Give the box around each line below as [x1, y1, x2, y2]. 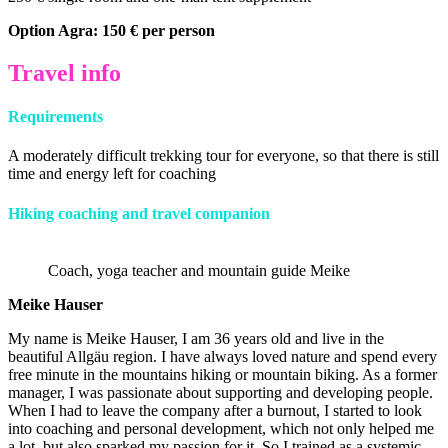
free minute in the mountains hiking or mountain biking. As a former [8, 365, 437, 383]
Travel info [8, 59, 121, 86]
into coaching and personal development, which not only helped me [8, 419, 434, 437]
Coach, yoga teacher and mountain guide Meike [48, 261, 350, 279]
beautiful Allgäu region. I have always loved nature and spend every [8, 347, 437, 365]
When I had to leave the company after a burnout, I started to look [8, 401, 422, 419]
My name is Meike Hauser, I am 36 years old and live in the [8, 329, 384, 347]
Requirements [8, 107, 103, 125]
